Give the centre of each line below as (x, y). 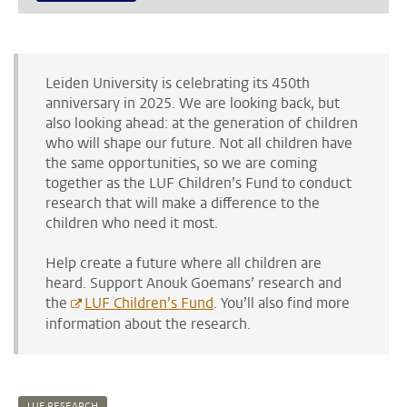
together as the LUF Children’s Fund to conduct (199, 183)
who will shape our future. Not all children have (199, 143)
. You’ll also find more (282, 303)
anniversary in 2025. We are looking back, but (193, 103)
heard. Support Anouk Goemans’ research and (194, 283)
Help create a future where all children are (184, 263)
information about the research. (148, 323)
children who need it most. (132, 223)
